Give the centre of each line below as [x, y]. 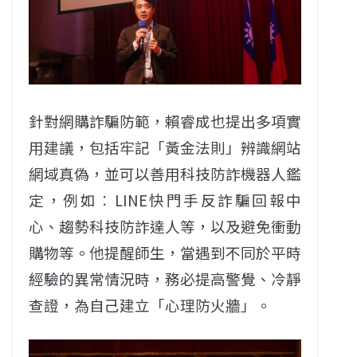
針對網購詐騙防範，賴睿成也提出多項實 [165, 120]
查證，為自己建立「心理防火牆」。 [150, 304]
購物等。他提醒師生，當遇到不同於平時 [165, 252]
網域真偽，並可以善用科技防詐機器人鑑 [165, 173]
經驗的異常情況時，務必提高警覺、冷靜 [165, 278]
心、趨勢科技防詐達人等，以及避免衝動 [165, 226]
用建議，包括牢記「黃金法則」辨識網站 [165, 147]
